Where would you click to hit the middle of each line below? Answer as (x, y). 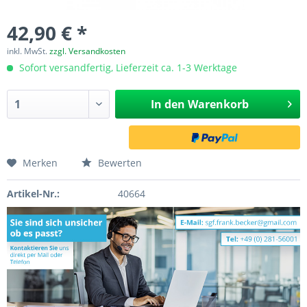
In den (168, 104)
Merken (40, 163)
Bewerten (119, 163)
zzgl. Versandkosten (87, 51)
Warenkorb (218, 104)
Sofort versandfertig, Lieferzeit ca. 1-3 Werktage (127, 67)
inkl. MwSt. (28, 51)
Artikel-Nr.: (33, 194)
